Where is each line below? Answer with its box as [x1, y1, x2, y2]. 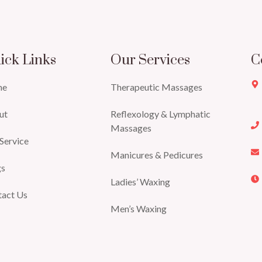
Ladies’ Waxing [110, 176, 170, 188]
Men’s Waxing [110, 203, 167, 215]
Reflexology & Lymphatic [110, 108, 211, 120]
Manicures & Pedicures [110, 149, 203, 161]
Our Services [110, 51, 190, 70]
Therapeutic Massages [110, 81, 202, 93]
